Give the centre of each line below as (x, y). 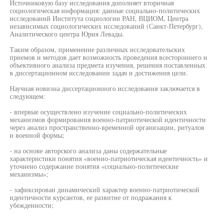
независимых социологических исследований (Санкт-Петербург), (106, 26)
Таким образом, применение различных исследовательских (97, 49)
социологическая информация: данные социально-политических (105, 10)
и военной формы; (37, 135)
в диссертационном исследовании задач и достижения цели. (99, 73)
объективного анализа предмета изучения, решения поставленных (108, 65)
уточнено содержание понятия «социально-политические (94, 166)
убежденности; (32, 205)
